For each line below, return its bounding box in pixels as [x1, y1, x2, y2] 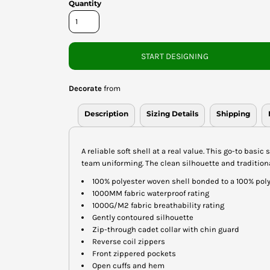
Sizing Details [146, 108, 198, 118]
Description [84, 108, 128, 118]
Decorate [69, 83, 102, 93]
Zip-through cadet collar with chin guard [92, 224, 239, 234]
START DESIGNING [141, 51, 209, 61]
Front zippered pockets [92, 248, 176, 258]
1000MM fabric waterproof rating [92, 188, 209, 198]
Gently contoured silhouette [92, 212, 193, 222]
